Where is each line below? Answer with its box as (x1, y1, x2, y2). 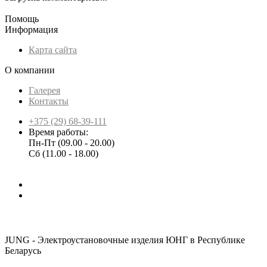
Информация (5, 24, 58, 35)
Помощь (5, 14, 39, 24)
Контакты (29, 96, 69, 107)
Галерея (29, 85, 60, 96)
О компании (5, 65, 55, 76)
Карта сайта (29, 45, 77, 55)
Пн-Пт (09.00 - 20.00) (29, 138, 114, 148)
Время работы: (29, 127, 88, 138)
